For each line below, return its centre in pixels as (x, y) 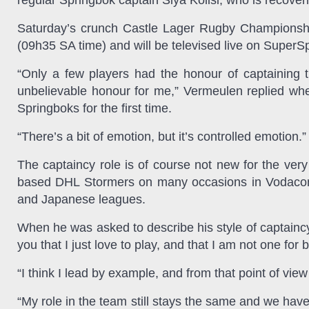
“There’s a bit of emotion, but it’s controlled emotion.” (162, 137)
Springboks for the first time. (94, 109)
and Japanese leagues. (81, 200)
